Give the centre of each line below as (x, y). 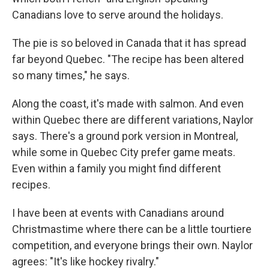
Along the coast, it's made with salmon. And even (128, 104)
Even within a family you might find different (116, 169)
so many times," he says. (71, 76)
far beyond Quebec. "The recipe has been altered (128, 59)
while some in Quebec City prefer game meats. (124, 153)
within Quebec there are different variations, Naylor (133, 120)
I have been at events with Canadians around (118, 213)
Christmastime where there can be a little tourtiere (132, 229)
